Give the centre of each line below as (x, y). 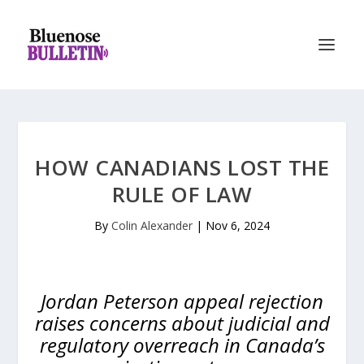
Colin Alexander (152, 225)
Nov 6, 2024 (238, 225)
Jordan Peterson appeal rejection (182, 301)
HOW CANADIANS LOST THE (182, 167)
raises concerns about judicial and (182, 323)
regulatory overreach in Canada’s (182, 345)
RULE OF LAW (182, 194)
